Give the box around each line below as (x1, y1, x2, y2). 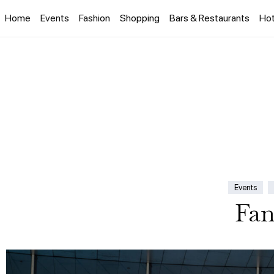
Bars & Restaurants (169, 12, 250, 24)
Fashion (79, 12, 110, 24)
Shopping (120, 12, 160, 24)
